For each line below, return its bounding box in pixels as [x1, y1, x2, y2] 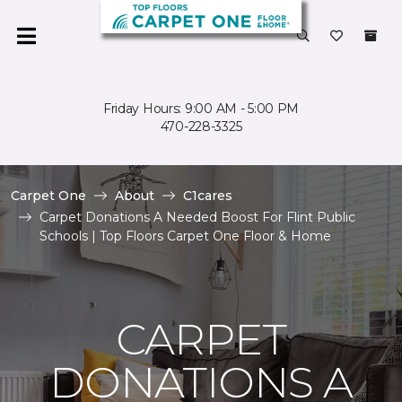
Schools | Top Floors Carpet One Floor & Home [39, 228, 331, 244]
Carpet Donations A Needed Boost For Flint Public [39, 209, 355, 225]
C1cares [183, 188, 232, 204]
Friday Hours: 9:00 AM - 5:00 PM [102, 100, 300, 117]
